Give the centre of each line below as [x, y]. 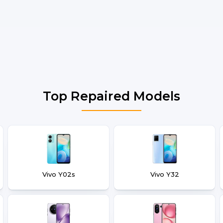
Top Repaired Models [111, 96]
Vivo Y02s [58, 174]
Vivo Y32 [165, 174]
